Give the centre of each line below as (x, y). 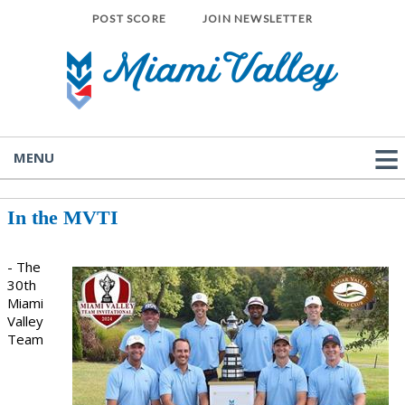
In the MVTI (66, 217)
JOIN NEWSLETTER (258, 19)
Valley (25, 321)
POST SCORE (129, 19)
